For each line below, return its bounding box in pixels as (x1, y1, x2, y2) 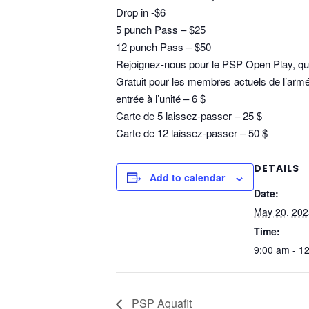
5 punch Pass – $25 (116, 22, 206, 37)
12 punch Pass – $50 (116, 39, 211, 54)
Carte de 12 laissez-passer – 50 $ (116, 126, 268, 141)
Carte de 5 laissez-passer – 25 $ (116, 108, 262, 123)
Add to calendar (150, 170, 225, 185)
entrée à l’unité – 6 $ (116, 91, 206, 106)
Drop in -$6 (116, 5, 166, 20)
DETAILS (254, 161, 299, 176)
